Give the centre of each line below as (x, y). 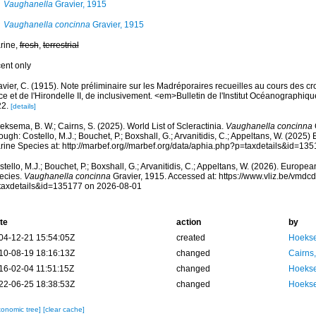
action (188, 222)
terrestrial (61, 45)
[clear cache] (63, 309)
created (190, 238)
